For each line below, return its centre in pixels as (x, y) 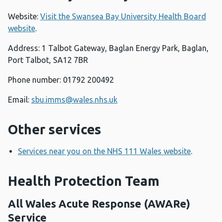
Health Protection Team (84, 181)
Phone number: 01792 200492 (61, 80)
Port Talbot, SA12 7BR (48, 60)
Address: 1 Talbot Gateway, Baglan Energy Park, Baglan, (108, 48)
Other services (55, 130)
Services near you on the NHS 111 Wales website (104, 151)
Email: (20, 100)
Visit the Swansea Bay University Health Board (123, 17)
